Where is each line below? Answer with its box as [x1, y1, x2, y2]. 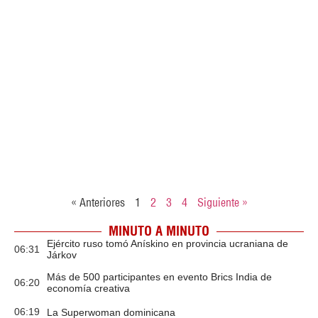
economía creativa [47, 283, 130, 294]
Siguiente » [197, 195, 248, 209]
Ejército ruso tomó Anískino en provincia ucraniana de [47, 238, 288, 249]
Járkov [47, 249, 77, 261]
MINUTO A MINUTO [109, 223, 209, 239]
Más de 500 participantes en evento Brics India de [47, 271, 272, 283]
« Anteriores [70, 195, 125, 209]
